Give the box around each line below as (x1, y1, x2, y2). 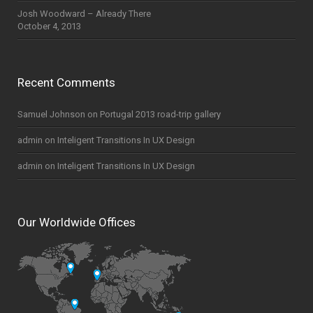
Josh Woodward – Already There (17, 8, 151, 20)
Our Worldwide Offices (17, 215, 136, 230)
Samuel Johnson (17, 109, 85, 120)
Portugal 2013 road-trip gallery (100, 109, 221, 120)
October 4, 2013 (17, 21, 81, 32)
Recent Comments (17, 75, 115, 90)
